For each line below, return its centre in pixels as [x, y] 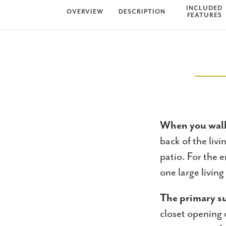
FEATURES [204, 15]
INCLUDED [205, 8]
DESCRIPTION [142, 12]
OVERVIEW [85, 12]
